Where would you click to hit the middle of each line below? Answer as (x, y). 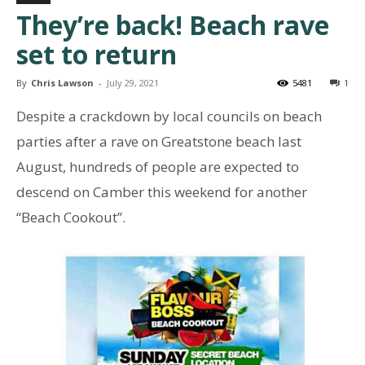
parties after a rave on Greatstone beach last (159, 141)
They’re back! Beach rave (173, 24)
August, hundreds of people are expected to (158, 166)
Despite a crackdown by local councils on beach (169, 116)
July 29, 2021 (133, 82)
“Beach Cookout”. (71, 217)
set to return (97, 54)
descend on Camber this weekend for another (162, 191)
